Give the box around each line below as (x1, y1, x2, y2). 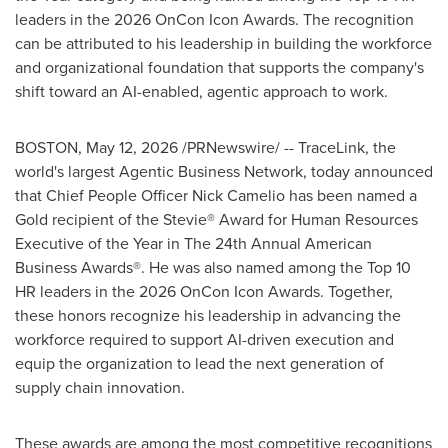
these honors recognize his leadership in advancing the (15, 304, 401, 327)
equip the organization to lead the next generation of (15, 352, 384, 375)
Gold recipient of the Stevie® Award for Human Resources (15, 208, 418, 231)
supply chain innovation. (15, 376, 185, 399)
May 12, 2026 (86, 136, 178, 159)
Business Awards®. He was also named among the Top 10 (15, 256, 411, 279)
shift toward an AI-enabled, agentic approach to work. (15, 80, 388, 103)
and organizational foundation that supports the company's (15, 56, 424, 79)
